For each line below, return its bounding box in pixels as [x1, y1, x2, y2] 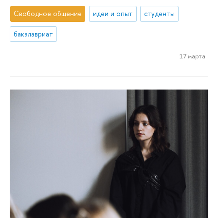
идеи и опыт [93, 9, 133, 18]
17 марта [179, 51, 205, 60]
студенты [144, 9, 175, 18]
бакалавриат [14, 29, 54, 39]
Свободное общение [14, 9, 82, 18]
